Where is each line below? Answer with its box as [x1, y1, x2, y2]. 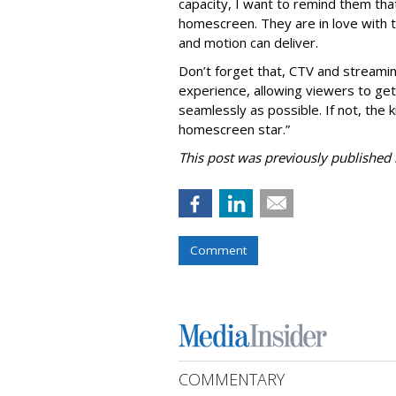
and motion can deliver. [179, 34, 318, 51]
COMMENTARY [179, 369, 285, 390]
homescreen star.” [179, 120, 290, 138]
